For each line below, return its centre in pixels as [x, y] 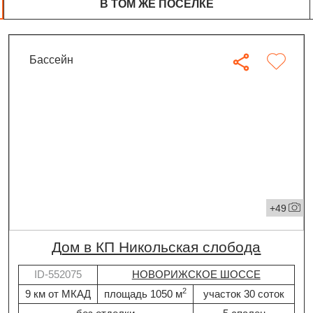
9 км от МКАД [58, 293]
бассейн [56, 59]
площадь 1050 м [144, 293]
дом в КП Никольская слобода [161, 248]
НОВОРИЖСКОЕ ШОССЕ [196, 275]
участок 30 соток [244, 293]
